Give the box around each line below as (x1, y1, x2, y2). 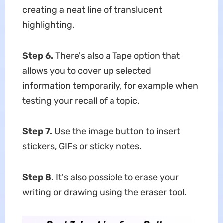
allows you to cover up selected (22, 65, 151, 76)
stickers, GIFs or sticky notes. (22, 140, 142, 152)
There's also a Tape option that (55, 50, 180, 61)
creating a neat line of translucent (22, 4, 162, 15)
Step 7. (22, 125, 54, 137)
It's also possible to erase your (55, 171, 179, 183)
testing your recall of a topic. (22, 95, 140, 106)
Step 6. (22, 50, 55, 61)
